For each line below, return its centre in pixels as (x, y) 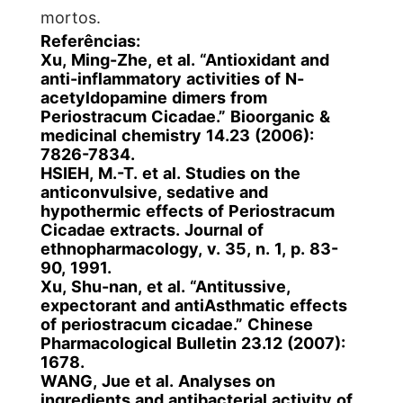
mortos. (70, 17)
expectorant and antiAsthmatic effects (193, 304)
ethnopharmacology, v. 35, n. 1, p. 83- (189, 248)
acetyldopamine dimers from (153, 97)
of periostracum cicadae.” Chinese (176, 323)
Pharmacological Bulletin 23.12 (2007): (193, 342)
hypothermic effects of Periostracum (187, 210)
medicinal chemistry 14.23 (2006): (177, 134)
